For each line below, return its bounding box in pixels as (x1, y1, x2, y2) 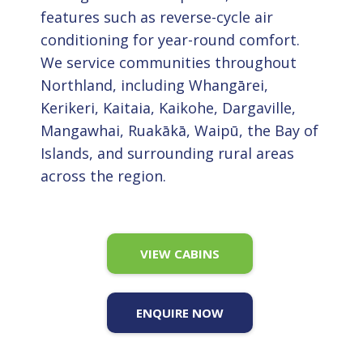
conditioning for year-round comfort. (40, 29, 300, 49)
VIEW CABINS (139, 246, 220, 262)
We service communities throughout (40, 52, 297, 72)
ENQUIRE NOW (135, 304, 224, 321)
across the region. (40, 165, 166, 186)
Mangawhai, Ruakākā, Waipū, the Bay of (40, 120, 318, 140)
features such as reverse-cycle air (40, 6, 273, 27)
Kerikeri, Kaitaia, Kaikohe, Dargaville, (40, 97, 296, 117)
